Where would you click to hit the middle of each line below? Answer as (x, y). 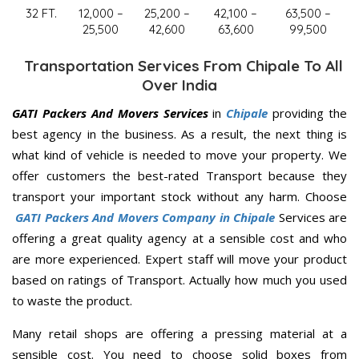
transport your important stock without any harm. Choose (179, 197)
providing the (307, 113)
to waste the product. (72, 301)
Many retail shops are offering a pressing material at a (179, 334)
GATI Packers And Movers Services (110, 113)
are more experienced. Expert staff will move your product (179, 259)
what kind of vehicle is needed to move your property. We (179, 155)
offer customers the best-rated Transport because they (179, 176)
